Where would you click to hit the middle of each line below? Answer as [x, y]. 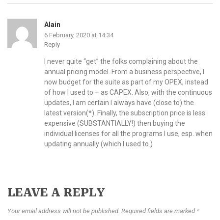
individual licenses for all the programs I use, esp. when [128, 134]
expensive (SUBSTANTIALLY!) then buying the [115, 124]
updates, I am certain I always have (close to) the [119, 103]
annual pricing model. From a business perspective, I [124, 72]
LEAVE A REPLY [56, 193]
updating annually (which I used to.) [98, 144]
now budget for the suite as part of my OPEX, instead [126, 82]
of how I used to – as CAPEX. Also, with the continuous [128, 93]
